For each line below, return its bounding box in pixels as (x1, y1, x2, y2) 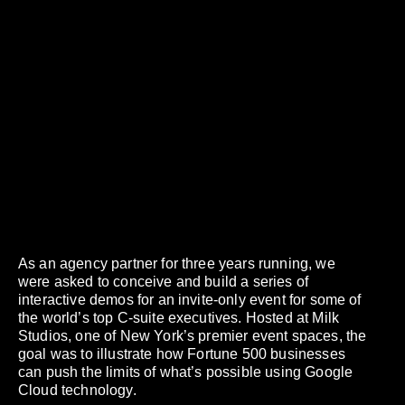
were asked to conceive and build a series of (18, 273, 309, 289)
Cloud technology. (18, 381, 137, 398)
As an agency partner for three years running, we (18, 255, 335, 271)
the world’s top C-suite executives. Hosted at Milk (18, 309, 340, 325)
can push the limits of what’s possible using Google (18, 363, 353, 380)
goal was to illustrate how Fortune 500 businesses (18, 345, 345, 362)
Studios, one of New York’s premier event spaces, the (18, 327, 367, 344)
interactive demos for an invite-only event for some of (18, 291, 362, 307)
